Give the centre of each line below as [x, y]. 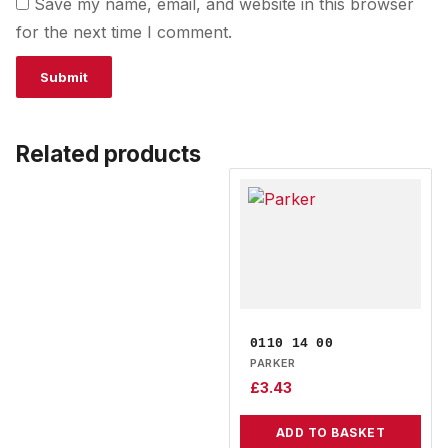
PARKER [272, 363]
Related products [108, 154]
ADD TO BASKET [330, 432]
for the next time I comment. [124, 32]
